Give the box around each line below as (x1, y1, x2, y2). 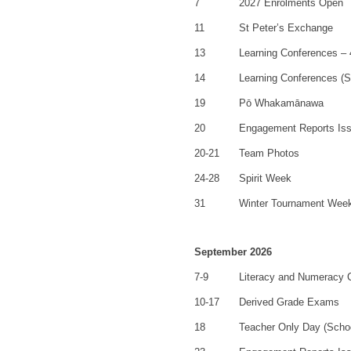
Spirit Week (238, 172, 291, 185)
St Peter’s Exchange (238, 22, 333, 34)
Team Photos (238, 147, 299, 160)
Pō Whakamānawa (238, 97, 324, 110)
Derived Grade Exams (238, 296, 339, 309)
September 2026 (194, 246, 272, 259)
